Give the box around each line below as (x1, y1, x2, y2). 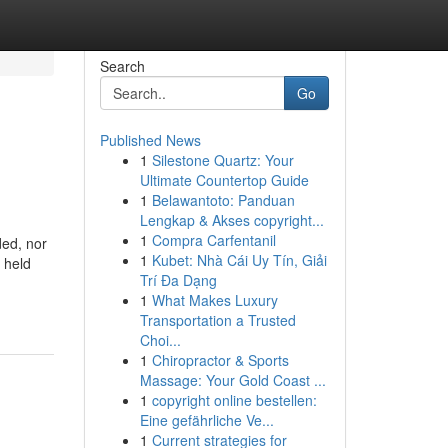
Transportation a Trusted (139, 310, 296, 330)
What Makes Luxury (151, 290, 278, 310)
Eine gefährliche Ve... (139, 410, 274, 430)
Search (99, 56, 145, 76)
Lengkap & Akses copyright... (139, 210, 324, 230)
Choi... (139, 330, 181, 350)
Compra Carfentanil (151, 230, 276, 250)
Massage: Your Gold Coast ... (139, 370, 326, 390)
